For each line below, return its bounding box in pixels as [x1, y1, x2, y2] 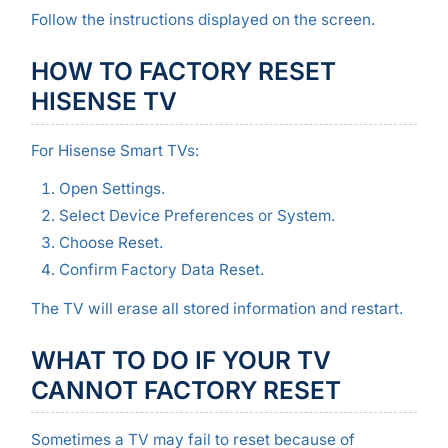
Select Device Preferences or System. [58, 205, 335, 225]
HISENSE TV [30, 86, 177, 117]
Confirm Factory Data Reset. [58, 260, 264, 279]
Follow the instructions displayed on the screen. [30, 10, 375, 30]
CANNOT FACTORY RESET [30, 374, 341, 405]
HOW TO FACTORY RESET [30, 56, 336, 87]
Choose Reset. [58, 232, 163, 252]
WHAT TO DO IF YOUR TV [30, 344, 331, 375]
